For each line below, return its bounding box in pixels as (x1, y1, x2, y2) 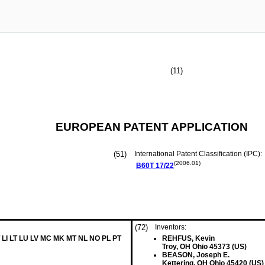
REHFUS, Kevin (162, 234, 215, 243)
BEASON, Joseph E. (162, 251, 230, 259)
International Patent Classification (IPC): (134, 150, 264, 158)
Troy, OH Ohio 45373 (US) (162, 243, 247, 251)
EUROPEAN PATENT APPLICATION (56, 121, 248, 133)
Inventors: (155, 223, 186, 231)
